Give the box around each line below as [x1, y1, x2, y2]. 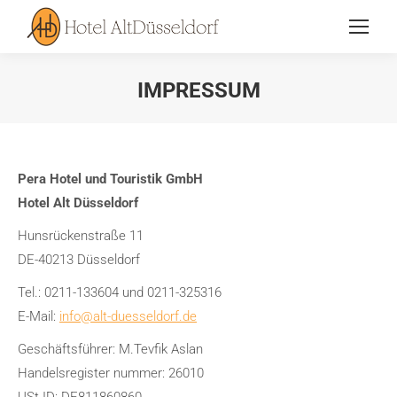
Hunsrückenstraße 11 [18, 228, 144, 244]
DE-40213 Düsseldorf [18, 252, 140, 268]
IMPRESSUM [136, 78, 261, 103]
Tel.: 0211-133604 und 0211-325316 [18, 284, 222, 300]
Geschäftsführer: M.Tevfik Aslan [18, 341, 203, 357]
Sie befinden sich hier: [198, 109, 324, 125]
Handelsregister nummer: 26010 [18, 365, 204, 381]
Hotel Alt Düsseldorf [18, 195, 138, 211]
